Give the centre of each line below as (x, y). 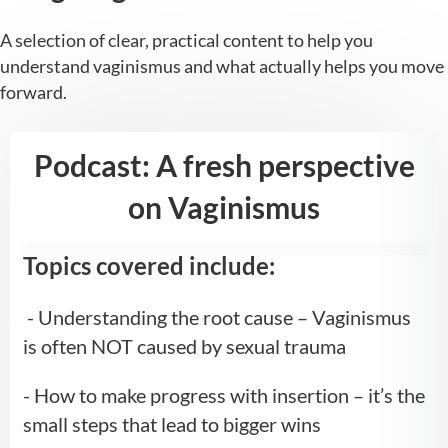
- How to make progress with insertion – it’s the (223, 395)
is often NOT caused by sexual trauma (184, 346)
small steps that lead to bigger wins (171, 424)
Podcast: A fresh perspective (224, 165)
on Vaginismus (224, 207)
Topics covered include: (148, 266)
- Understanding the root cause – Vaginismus (216, 317)
